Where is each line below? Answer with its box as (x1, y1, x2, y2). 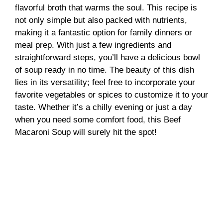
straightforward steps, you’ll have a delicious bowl (15, 52, 200, 62)
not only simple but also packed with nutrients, (15, 15, 187, 25)
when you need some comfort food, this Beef (15, 114, 181, 124)
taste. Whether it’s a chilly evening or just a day (15, 102, 192, 112)
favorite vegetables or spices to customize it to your (15, 90, 208, 100)
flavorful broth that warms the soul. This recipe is (15, 2, 197, 12)
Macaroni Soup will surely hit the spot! (15, 127, 157, 137)
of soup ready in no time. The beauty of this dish (15, 65, 194, 75)
